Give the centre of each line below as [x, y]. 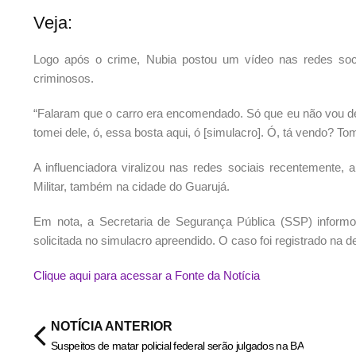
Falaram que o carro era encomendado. [140, 114]
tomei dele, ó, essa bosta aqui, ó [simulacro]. [149, 133]
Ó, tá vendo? [300, 133]
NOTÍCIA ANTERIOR [112, 327]
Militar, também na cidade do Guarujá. [132, 187]
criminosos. [64, 79]
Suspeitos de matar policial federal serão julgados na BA [177, 346]
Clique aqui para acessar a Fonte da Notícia [147, 276]
